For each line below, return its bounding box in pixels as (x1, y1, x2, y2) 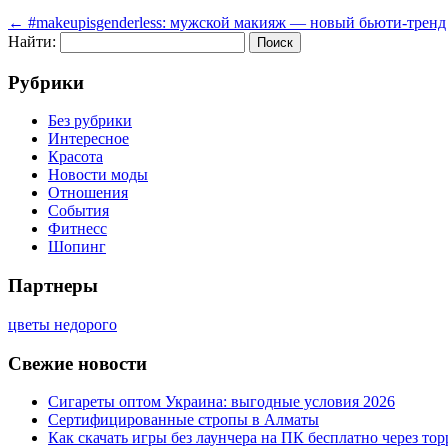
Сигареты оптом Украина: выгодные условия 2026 (48, 393, 395, 411)
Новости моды (48, 166, 148, 184)
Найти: (8, 33, 56, 51)
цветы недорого (8, 315, 117, 333)
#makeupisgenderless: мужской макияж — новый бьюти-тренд (24, 14, 446, 32)
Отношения (48, 184, 128, 202)
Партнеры (8, 275, 98, 297)
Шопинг (48, 238, 106, 256)
